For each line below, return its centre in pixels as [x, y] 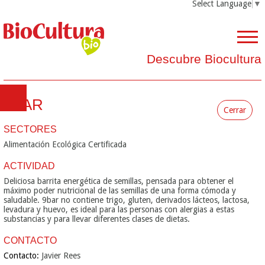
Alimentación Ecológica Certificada [65, 144]
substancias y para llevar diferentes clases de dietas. [97, 219]
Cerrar [235, 110]
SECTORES [30, 129]
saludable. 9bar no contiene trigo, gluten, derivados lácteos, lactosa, [127, 200]
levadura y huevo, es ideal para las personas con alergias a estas [119, 209]
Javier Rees [61, 256]
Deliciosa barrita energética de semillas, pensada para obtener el [119, 181]
